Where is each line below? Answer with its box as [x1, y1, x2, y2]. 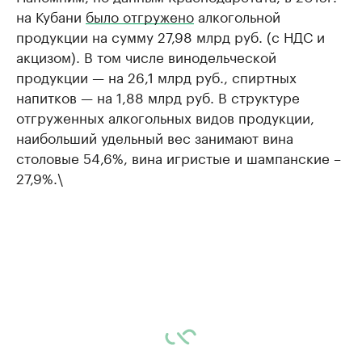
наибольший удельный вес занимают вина [16, 126, 293, 147]
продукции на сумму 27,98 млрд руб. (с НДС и [16, 25, 325, 46]
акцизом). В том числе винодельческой [16, 45, 276, 66]
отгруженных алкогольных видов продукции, [16, 106, 314, 127]
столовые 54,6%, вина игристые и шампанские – [16, 146, 341, 167]
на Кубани [16, 5, 86, 26]
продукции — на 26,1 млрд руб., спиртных [16, 65, 297, 86]
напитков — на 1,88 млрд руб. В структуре [16, 86, 300, 107]
